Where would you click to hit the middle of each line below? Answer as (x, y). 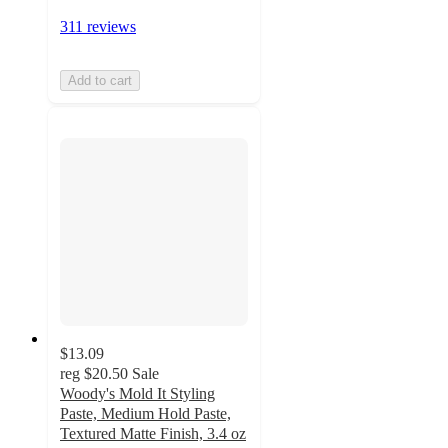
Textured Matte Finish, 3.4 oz (153, 434)
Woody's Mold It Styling (137, 394)
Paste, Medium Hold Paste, (145, 414)
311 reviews (98, 26)
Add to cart (100, 80)
